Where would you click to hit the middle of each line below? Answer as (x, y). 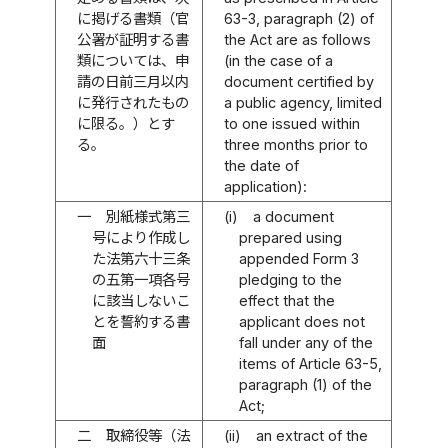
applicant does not (301, 321)
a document (293, 216)
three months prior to (296, 144)
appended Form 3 (298, 258)
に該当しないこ (140, 300)
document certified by (299, 81)
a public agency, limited (303, 102)
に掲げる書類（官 (133, 18)
